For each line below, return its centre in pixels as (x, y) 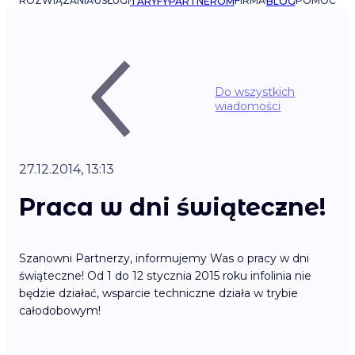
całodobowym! (60, 311)
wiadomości (248, 106)
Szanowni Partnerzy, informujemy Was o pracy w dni (164, 259)
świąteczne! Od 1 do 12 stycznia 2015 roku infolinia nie (165, 276)
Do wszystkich (255, 92)
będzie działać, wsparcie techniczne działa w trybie (158, 294)
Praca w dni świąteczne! (172, 208)
